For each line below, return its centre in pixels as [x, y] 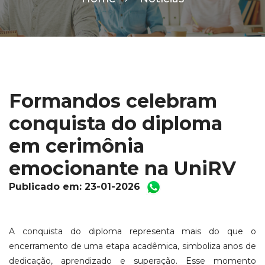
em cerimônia [77, 146]
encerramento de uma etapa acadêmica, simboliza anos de [132, 246]
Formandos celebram [113, 101]
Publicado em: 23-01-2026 [76, 186]
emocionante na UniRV [122, 168]
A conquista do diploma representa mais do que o [132, 231]
